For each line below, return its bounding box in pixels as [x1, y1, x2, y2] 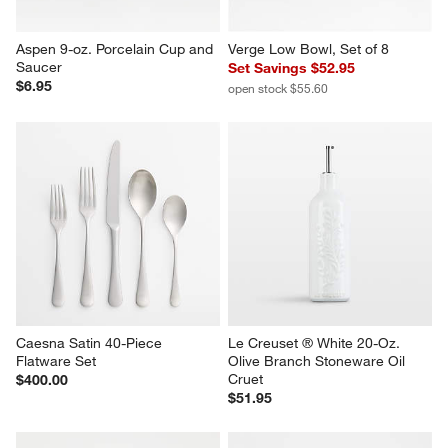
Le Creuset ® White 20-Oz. [228, 334, 404, 353]
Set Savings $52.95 [228, 59, 355, 78]
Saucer [16, 58, 63, 77]
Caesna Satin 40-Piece [16, 334, 167, 353]
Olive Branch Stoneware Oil [228, 352, 409, 371]
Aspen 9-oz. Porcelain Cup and [16, 40, 218, 59]
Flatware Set [16, 352, 97, 371]
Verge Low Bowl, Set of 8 [228, 40, 389, 59]
